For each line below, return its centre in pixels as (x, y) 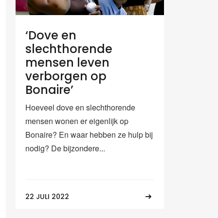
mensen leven (67, 62)
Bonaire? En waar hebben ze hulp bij (89, 134)
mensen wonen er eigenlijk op (77, 121)
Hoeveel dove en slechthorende (80, 107)
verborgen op (66, 76)
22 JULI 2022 (47, 196)
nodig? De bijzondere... (65, 148)
